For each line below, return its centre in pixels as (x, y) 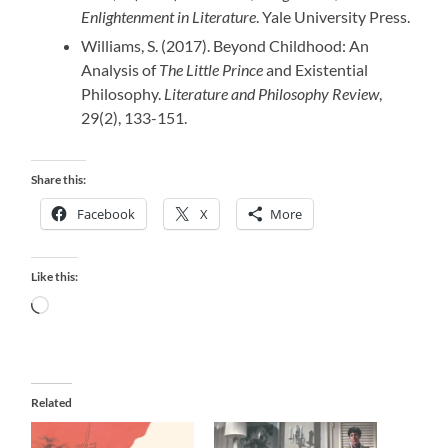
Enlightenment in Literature (169, 17)
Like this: (55, 277)
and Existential (316, 70)
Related (52, 403)
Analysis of (120, 70)
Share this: (59, 180)
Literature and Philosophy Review (272, 94)
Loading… (82, 305)
